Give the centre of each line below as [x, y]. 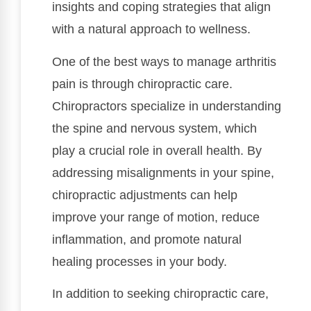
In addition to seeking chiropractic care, [160, 294]
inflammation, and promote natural [147, 239]
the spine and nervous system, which [154, 128]
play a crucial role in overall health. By [157, 150]
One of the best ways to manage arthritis [164, 61]
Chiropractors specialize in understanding [167, 106]
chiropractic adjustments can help [145, 195]
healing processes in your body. [140, 261]
